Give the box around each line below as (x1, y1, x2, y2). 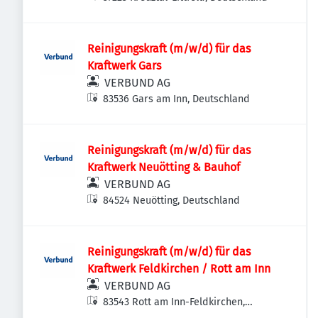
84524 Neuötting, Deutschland (103, 194, 241, 207)
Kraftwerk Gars (87, 59, 161, 72)
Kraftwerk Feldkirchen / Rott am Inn (87, 262, 270, 275)
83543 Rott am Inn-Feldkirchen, (103, 296, 246, 308)
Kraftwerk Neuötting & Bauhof (87, 160, 240, 174)
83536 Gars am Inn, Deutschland (103, 93, 251, 105)
